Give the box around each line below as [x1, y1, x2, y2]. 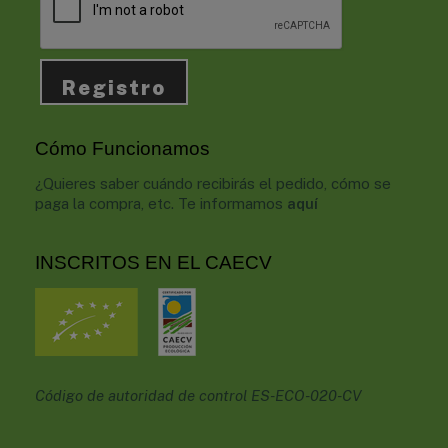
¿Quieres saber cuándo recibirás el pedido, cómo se [35, 175, 391, 192]
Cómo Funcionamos [35, 138, 210, 159]
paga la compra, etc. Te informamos [35, 195, 287, 212]
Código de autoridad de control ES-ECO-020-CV [35, 387, 362, 404]
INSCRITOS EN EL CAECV [35, 252, 272, 273]
